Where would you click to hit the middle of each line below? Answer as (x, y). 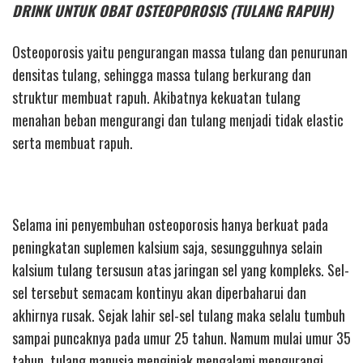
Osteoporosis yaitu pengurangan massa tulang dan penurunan (180, 51)
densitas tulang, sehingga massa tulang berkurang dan (162, 74)
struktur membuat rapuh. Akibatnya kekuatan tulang (156, 97)
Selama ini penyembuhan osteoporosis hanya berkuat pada (170, 224)
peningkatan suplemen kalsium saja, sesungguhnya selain (167, 247)
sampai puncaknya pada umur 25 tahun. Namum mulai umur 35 (181, 337)
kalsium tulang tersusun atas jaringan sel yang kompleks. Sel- (181, 269)
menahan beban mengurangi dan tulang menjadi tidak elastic (178, 120)
